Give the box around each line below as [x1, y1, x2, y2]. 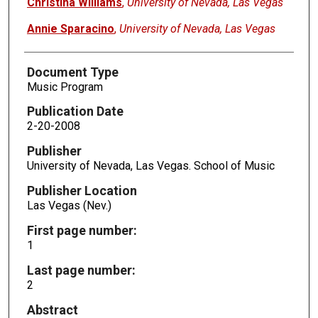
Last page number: [26, 262, 136, 278]
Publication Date [26, 104, 124, 119]
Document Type [26, 64, 119, 79]
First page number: [26, 223, 137, 238]
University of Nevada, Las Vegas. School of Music [26, 159, 275, 173]
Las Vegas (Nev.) [26, 199, 111, 213]
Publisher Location [26, 183, 137, 199]
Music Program [26, 79, 103, 94]
